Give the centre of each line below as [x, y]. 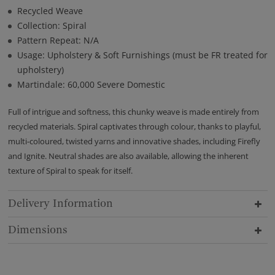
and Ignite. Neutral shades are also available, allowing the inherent [128, 156]
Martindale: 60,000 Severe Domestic [91, 84]
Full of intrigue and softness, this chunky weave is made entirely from [133, 111]
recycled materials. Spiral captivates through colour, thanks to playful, [134, 126]
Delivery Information [60, 203]
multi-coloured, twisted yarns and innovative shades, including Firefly [134, 141]
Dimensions [37, 230]
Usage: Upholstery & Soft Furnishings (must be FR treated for [142, 55]
